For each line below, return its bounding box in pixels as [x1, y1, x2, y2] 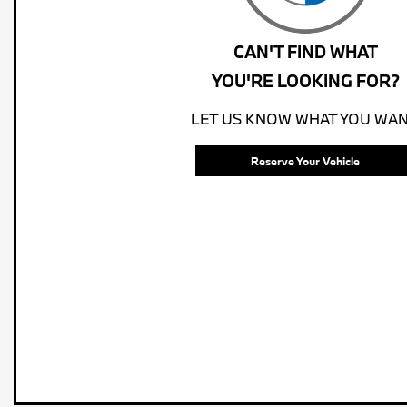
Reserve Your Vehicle [251, 153, 360, 168]
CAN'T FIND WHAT [233, 40, 378, 63]
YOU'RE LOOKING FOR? [211, 69, 400, 92]
